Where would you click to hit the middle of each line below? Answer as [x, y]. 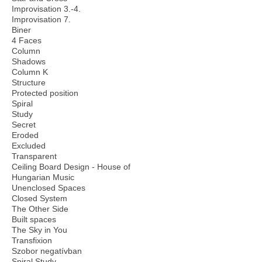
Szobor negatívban [47, 251]
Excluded [29, 146]
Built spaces [34, 219]
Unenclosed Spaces [49, 188]
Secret [24, 125]
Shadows [29, 61]
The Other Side [40, 209]
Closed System [39, 198]
